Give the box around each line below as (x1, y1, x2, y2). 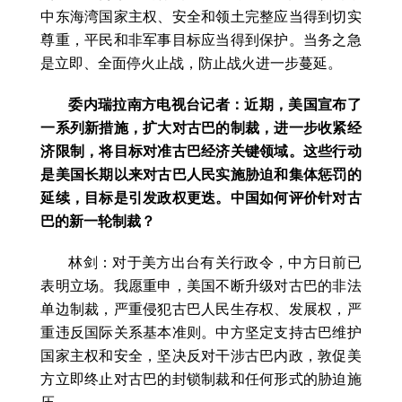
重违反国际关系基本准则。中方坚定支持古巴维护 (40, 325, 362, 341)
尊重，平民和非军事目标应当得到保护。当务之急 (40, 32, 362, 48)
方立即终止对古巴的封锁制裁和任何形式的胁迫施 (40, 371, 362, 388)
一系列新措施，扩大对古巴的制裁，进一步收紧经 (40, 120, 362, 136)
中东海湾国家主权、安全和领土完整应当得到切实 (40, 9, 362, 25)
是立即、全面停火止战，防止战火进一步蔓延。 (40, 56, 343, 72)
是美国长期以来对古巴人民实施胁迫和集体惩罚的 (40, 167, 362, 183)
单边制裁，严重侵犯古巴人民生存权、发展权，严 (40, 301, 362, 318)
